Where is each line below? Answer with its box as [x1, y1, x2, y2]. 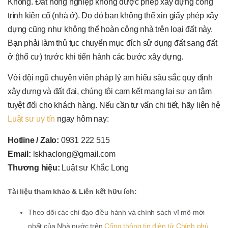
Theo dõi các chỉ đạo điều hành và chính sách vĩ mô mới [28, 208, 205, 216]
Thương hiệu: [8, 163, 60, 172]
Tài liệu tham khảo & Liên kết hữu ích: [8, 187, 137, 195]
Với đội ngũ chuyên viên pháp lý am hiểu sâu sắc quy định [8, 73, 213, 82]
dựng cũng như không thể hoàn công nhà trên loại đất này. [8, 24, 213, 34]
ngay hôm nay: [55, 115, 109, 124]
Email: [8, 149, 33, 158]
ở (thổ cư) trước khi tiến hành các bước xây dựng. [8, 52, 184, 61]
